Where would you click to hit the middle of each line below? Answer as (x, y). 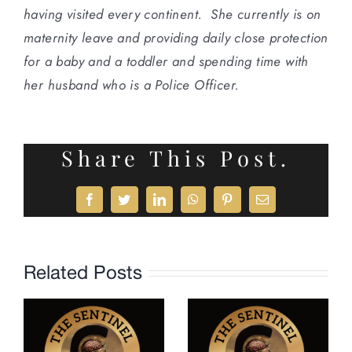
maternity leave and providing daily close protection (176, 37)
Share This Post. (176, 158)
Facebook (114, 205)
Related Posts (83, 272)
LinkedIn (182, 205)
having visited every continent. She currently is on (172, 14)
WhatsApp (220, 205)
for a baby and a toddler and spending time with (166, 61)
